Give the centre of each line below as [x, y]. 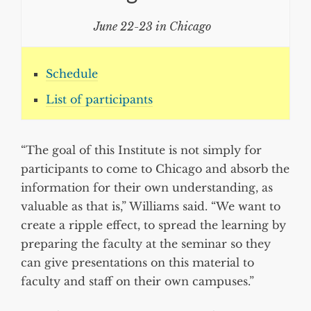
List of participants [99, 100]
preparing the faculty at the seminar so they [146, 244]
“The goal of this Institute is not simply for [141, 150]
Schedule [72, 74]
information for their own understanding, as [147, 188]
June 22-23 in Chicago [152, 27]
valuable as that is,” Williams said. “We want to [151, 207]
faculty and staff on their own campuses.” [137, 281]
